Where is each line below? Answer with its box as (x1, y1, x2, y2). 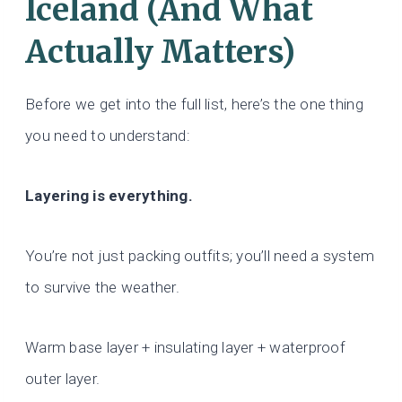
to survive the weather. (25, 278, 179, 297)
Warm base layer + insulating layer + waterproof (25, 338, 345, 357)
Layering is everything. (25, 187, 193, 205)
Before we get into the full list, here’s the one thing (25, 95, 363, 114)
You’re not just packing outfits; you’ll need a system (25, 247, 375, 266)
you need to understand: (25, 127, 190, 145)
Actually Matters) (25, 31, 295, 72)
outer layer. (25, 370, 100, 389)
